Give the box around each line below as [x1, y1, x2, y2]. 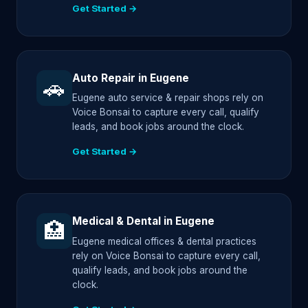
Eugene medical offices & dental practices [72, 235, 256, 247]
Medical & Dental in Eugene [72, 214, 214, 228]
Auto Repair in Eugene [72, 71, 189, 85]
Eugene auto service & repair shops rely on [72, 92, 263, 104]
